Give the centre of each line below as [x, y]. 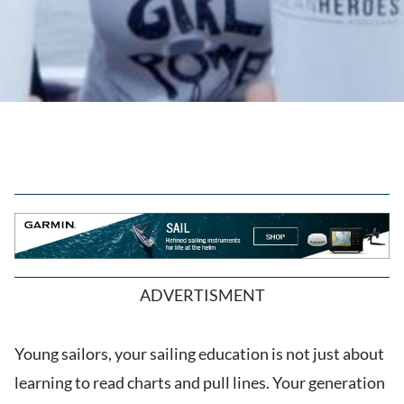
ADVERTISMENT [202, 295]
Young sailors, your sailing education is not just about [199, 354]
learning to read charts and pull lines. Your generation [200, 383]
